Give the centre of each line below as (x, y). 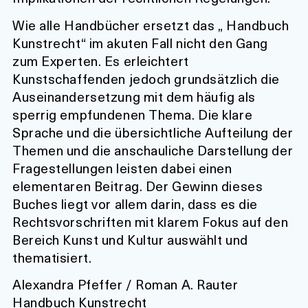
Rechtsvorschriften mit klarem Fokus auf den (151, 221)
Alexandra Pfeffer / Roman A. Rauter (125, 285)
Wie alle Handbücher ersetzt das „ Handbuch (151, 25)
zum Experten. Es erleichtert (101, 60)
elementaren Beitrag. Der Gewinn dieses (138, 186)
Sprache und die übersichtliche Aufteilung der (153, 132)
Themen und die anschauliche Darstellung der (153, 150)
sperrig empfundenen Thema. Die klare (133, 114)
